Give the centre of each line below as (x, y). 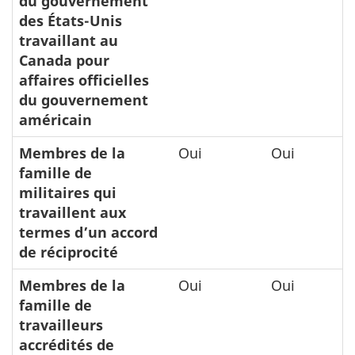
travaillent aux (73, 212)
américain (55, 119)
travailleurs (61, 324)
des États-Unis (71, 20)
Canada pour (64, 60)
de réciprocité (69, 252)
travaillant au (69, 40)
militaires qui (68, 192)
